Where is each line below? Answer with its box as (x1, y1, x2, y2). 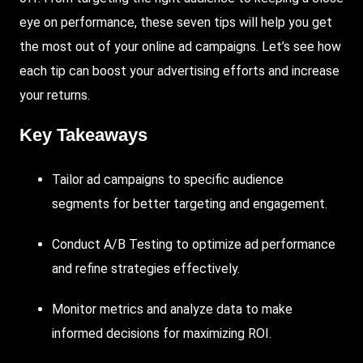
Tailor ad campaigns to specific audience (52, 171, 284, 187)
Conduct (52, 236, 100, 252)
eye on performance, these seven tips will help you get (19, 15, 332, 31)
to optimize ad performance (173, 236, 335, 252)
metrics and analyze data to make (96, 301, 293, 317)
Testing (129, 236, 173, 252)
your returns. (19, 88, 90, 104)
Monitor (52, 301, 96, 317)
